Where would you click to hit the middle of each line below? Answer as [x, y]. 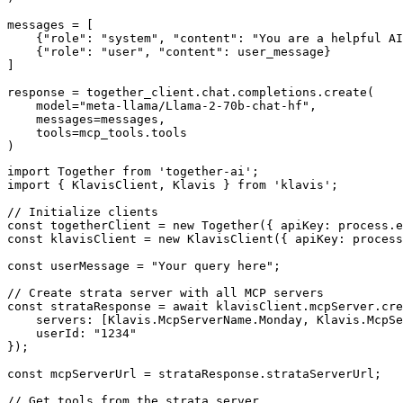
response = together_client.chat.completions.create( [191, 93]
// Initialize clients [83, 212]
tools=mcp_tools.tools [97, 133]
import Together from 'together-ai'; [133, 172]
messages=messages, [86, 120]
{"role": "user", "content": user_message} [169, 52]
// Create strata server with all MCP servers [166, 293]
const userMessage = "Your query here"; [144, 266]
